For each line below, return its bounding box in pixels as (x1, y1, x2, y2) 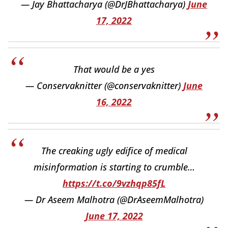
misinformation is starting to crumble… (33, 160, 195, 173)
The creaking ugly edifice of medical (41, 144, 187, 157)
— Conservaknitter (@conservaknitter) (25, 79, 183, 92)
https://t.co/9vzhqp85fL (63, 177, 165, 189)
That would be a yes (73, 63, 155, 75)
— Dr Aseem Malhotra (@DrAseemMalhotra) (24, 193, 204, 206)
